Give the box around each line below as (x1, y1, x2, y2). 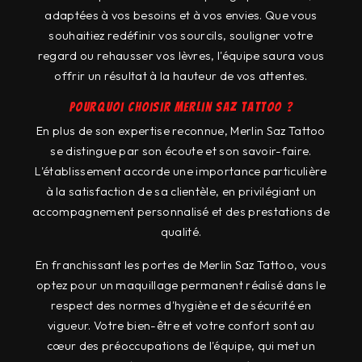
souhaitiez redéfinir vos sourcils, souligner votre (48, 28, 314, 43)
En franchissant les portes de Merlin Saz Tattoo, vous (36, 258, 326, 272)
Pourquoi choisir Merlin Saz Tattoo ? (69, 100, 293, 114)
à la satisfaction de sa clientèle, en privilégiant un (45, 184, 317, 199)
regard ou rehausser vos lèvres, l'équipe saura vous (37, 48, 325, 63)
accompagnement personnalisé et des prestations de (32, 204, 330, 219)
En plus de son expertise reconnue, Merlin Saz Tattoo (36, 124, 326, 138)
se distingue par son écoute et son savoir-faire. (50, 144, 312, 158)
